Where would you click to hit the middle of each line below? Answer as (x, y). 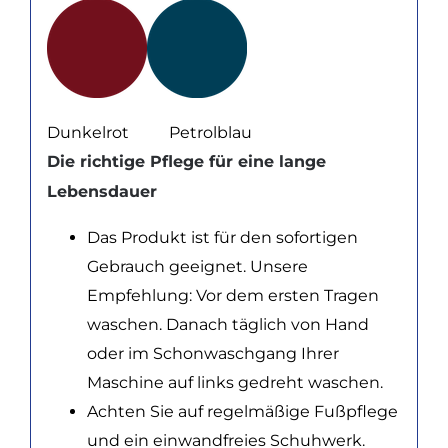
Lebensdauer (101, 191)
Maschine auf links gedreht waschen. (234, 382)
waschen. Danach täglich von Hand (227, 324)
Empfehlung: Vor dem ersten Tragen (232, 295)
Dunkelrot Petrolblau (149, 132)
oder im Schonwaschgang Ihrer (212, 353)
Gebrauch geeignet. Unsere (197, 266)
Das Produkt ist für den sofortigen (222, 237)
